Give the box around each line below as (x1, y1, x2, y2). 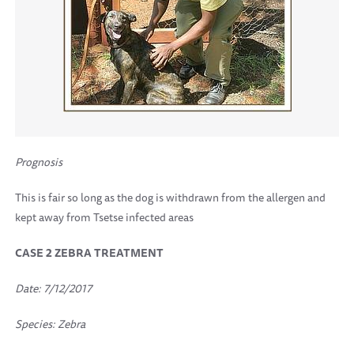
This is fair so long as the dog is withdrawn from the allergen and (15, 189, 326, 206)
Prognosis (15, 153, 62, 171)
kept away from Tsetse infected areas (15, 209, 194, 226)
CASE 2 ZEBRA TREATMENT (15, 244, 164, 262)
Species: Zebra (15, 315, 88, 333)
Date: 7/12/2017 (15, 280, 92, 297)
